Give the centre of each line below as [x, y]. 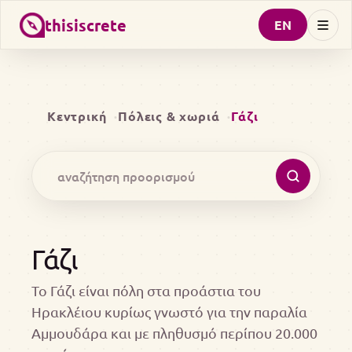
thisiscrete [86, 25]
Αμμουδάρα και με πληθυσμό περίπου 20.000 [174, 333]
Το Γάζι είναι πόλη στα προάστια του [146, 290]
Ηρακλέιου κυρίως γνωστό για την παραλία [169, 312]
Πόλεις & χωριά [169, 116]
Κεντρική [77, 116]
